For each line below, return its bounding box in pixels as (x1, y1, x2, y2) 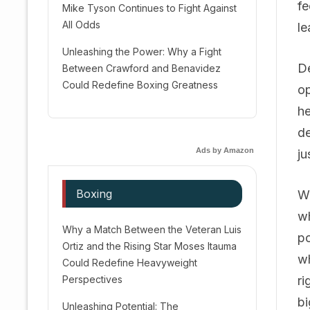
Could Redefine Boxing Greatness (62, 79, 218, 91)
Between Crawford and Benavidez (62, 62, 221, 74)
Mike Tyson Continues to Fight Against (62, 2, 237, 14)
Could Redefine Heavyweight (62, 257, 197, 268)
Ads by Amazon (196, 146, 254, 154)
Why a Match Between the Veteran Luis (62, 224, 241, 235)
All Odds (62, 19, 100, 30)
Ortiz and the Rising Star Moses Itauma (62, 240, 237, 252)
